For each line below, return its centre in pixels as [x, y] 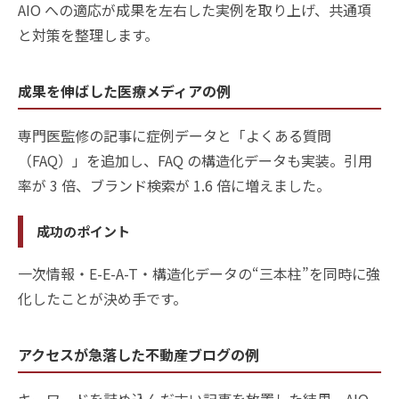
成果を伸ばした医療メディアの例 [124, 90]
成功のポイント [83, 231]
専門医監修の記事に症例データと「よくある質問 [175, 135]
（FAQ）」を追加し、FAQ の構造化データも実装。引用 [195, 160]
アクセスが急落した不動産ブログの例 [138, 354]
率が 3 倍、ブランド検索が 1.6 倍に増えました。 [174, 185]
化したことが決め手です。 [102, 298]
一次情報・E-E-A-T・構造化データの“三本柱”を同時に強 [199, 273]
